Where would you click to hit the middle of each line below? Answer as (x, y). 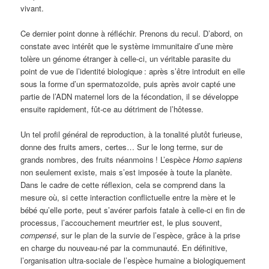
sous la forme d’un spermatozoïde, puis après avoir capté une (128, 84)
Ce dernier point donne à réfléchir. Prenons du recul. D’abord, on (132, 34)
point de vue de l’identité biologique (82, 71)
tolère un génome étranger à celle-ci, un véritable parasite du (126, 59)
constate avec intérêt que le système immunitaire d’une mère (127, 46)
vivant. (32, 8)
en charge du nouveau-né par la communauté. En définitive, (124, 248)
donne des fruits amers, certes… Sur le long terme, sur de (122, 147)
